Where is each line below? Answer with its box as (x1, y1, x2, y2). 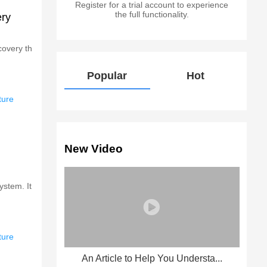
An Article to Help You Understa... (81, 253, 222, 263)
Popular (87, 70, 128, 82)
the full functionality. (114, 10, 189, 20)
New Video (64, 142, 123, 156)
